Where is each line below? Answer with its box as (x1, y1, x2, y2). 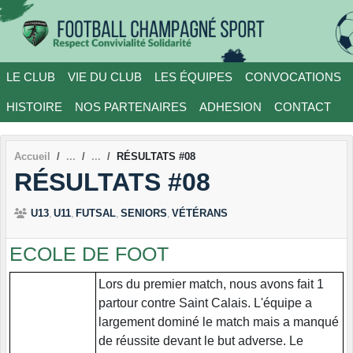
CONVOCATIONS (245, 69, 341, 84)
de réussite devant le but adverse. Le (98, 334, 303, 348)
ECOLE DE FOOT (9, 243, 169, 266)
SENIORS (121, 207, 167, 220)
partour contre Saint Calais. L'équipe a (98, 296, 312, 310)
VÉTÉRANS (172, 207, 228, 220)
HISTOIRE (6, 99, 62, 113)
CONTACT (274, 99, 331, 113)
